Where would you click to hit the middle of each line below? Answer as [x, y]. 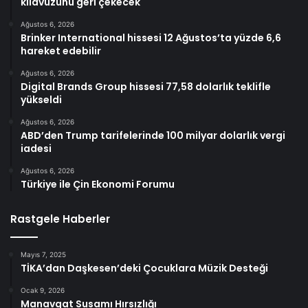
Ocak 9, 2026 [43, 290]
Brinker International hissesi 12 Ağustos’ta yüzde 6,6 [151, 37]
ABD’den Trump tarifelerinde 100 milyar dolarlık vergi [153, 135]
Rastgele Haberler [60, 219]
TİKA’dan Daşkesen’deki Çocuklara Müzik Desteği [144, 268]
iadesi [36, 148]
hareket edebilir [61, 51]
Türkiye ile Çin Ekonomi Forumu [98, 184]
